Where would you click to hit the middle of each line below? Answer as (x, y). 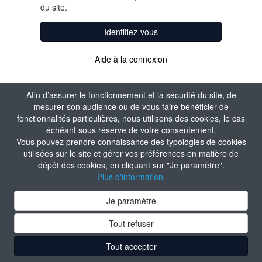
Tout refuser (131, 223)
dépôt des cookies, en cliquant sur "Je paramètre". (131, 165)
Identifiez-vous (131, 32)
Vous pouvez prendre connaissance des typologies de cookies (131, 142)
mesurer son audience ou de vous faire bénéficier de (131, 106)
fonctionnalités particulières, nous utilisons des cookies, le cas (131, 118)
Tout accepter (131, 246)
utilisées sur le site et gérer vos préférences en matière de (131, 153)
